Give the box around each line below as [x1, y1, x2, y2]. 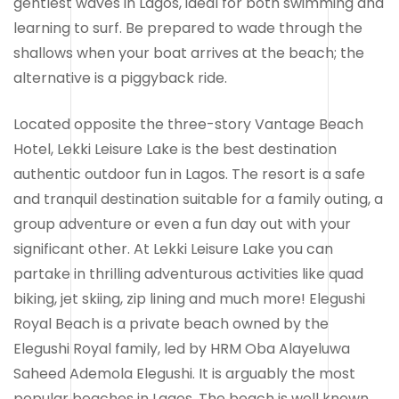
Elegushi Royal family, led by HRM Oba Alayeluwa [13, 338, 350, 359]
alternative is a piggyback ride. [13, 67, 227, 88]
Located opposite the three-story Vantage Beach [13, 113, 363, 134]
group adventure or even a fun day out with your [13, 213, 351, 234]
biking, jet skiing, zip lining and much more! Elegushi [13, 288, 365, 309]
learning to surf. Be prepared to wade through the [13, 17, 362, 38]
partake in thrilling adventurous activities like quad [13, 263, 363, 284]
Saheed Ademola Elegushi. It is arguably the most [13, 362, 355, 384]
